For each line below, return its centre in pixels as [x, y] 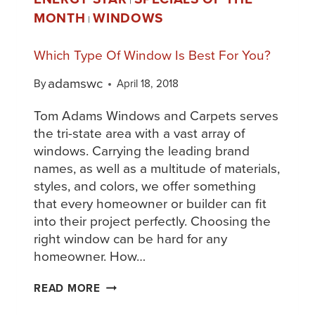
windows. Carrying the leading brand [142, 151]
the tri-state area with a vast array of [139, 134]
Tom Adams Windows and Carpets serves [156, 116]
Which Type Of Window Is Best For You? [152, 56]
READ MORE [67, 289]
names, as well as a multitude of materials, [157, 169]
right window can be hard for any [130, 239]
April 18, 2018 [148, 84]
